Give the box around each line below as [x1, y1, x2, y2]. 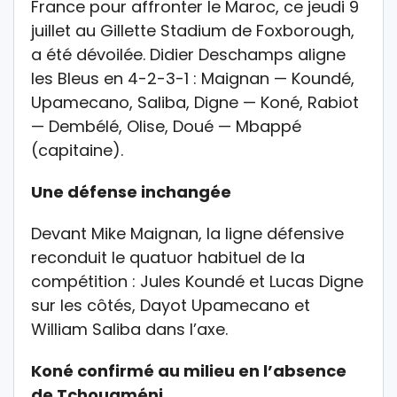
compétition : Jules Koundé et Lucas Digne [31, 269, 363, 292]
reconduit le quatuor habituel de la [31, 245, 305, 269]
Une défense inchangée [31, 180, 231, 203]
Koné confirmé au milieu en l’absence [31, 359, 346, 382]
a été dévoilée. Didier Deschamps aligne [31, 43, 346, 66]
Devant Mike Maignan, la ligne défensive [31, 222, 344, 245]
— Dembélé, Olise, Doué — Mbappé [31, 114, 301, 137]
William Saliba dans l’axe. [31, 317, 228, 340]
